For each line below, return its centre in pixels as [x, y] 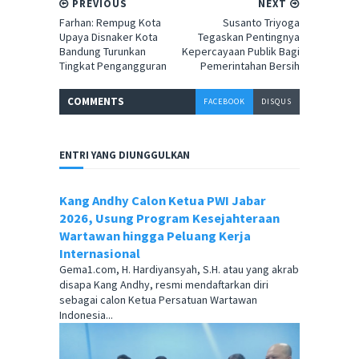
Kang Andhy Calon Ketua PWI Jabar [163, 201]
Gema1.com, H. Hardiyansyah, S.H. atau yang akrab [179, 270]
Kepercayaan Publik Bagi [241, 52]
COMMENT [93, 102]
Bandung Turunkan [103, 52]
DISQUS [276, 102]
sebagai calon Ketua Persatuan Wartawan [158, 300]
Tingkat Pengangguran [113, 66]
